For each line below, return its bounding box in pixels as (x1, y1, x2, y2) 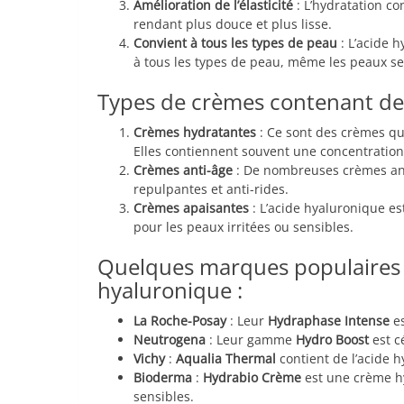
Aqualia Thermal (176, 349, 276, 367)
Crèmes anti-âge (133, 161, 233, 179)
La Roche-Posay (133, 311, 226, 329)
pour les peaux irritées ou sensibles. (133, 217, 353, 235)
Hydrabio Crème (203, 368, 301, 386)
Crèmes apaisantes (133, 198, 249, 216)
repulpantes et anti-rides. (133, 179, 289, 197)
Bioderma (133, 368, 192, 386)
